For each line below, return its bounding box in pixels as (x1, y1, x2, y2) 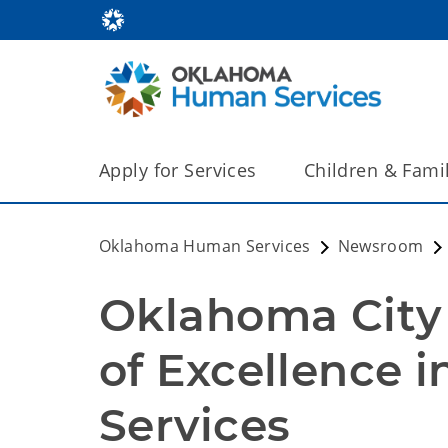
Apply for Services (99, 158, 257, 182)
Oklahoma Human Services (99, 235, 311, 257)
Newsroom (337, 235, 424, 257)
